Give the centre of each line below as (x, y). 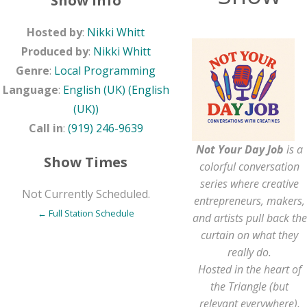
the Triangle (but (249, 286)
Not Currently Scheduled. (86, 194)
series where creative (249, 184)
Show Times (86, 162)
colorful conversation (249, 167)
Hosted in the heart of (249, 269)
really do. (249, 252)
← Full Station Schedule (86, 213)
